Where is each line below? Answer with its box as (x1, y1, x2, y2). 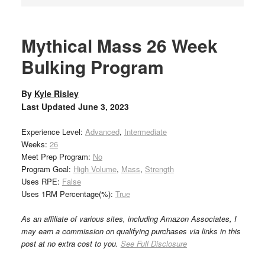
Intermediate (124, 126, 167, 137)
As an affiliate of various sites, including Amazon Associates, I (21, 213, 237, 224)
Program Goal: (21, 163, 73, 174)
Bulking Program (21, 54, 164, 79)
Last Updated (21, 101, 78, 112)
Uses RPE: (21, 176, 62, 187)
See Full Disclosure (120, 238, 187, 249)
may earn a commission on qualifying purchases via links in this (21, 225, 241, 237)
